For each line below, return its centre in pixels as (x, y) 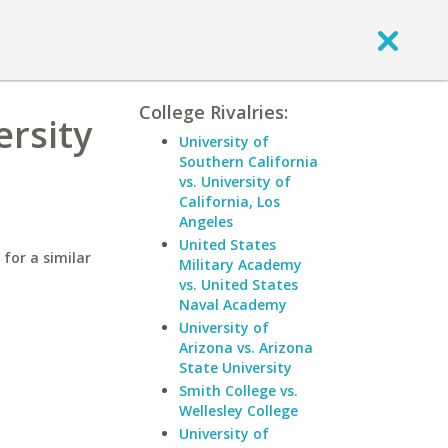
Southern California (248, 161)
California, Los (229, 201)
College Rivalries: (213, 112)
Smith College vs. (238, 390)
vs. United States (238, 284)
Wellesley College (238, 410)
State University (235, 367)
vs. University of (235, 181)
